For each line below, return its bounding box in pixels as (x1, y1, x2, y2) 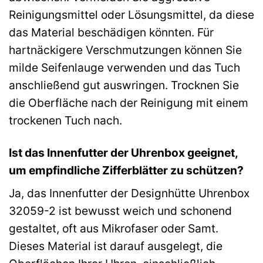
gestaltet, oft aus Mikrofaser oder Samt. (9, 221, 218, 236)
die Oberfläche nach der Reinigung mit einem (9, 95, 248, 110)
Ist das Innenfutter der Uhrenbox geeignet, (9, 145, 238, 160)
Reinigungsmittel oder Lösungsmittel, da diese (9, 7, 254, 22)
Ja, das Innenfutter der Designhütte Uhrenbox (9, 186, 249, 201)
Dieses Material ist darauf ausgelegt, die (9, 239, 222, 254)
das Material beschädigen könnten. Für (9, 25, 214, 39)
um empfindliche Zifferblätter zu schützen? (9, 163, 244, 177)
